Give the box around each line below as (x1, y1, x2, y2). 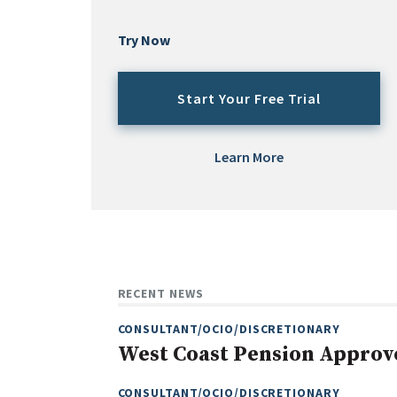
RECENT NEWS (117, 285, 204, 302)
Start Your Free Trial (176, 90, 321, 108)
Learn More (214, 148, 284, 167)
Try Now (117, 31, 170, 50)
